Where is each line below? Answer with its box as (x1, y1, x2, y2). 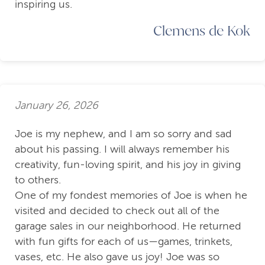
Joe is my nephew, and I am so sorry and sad (15, 128, 232, 140)
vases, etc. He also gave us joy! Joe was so (15, 251, 219, 263)
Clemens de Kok (153, 21, 250, 40)
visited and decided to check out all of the (15, 205, 219, 217)
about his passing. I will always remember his (15, 143, 230, 156)
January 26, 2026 (15, 99, 98, 111)
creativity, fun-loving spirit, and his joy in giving (15, 159, 241, 171)
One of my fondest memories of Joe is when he (15, 189, 247, 202)
